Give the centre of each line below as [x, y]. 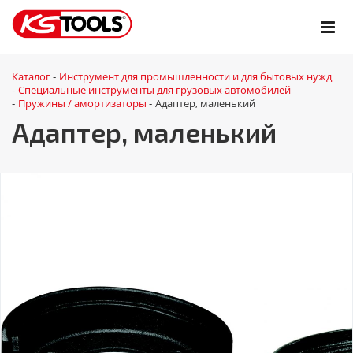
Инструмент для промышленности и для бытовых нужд [195, 76]
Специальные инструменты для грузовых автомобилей [154, 90]
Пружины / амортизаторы [82, 103]
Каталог [31, 76]
